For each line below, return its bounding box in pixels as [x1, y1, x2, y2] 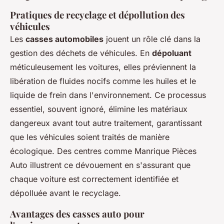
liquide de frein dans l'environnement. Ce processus [10, 90, 206, 100]
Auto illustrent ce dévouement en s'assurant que [10, 160, 190, 170]
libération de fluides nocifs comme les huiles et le [10, 76, 196, 86]
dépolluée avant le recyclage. [10, 188, 121, 198]
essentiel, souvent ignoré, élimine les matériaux [10, 104, 187, 114]
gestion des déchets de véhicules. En [10, 48, 152, 58]
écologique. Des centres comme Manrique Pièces [10, 146, 196, 156]
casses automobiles [25, 34, 103, 44]
